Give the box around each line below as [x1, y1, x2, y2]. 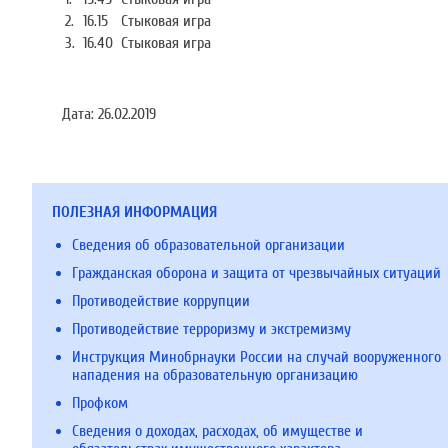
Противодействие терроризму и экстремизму [72, 320, 351, 338]
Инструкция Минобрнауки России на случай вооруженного [72, 348, 441, 366]
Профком [72, 394, 128, 412]
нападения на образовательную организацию [72, 366, 358, 384]
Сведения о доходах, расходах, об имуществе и [72, 422, 363, 440]
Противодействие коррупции [72, 292, 250, 310]
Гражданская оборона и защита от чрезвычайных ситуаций [72, 264, 441, 282]
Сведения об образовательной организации [72, 236, 345, 254]
